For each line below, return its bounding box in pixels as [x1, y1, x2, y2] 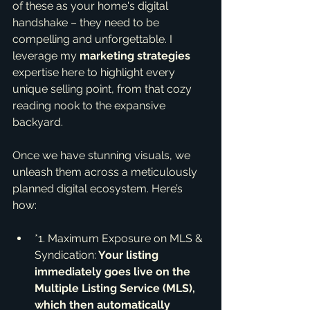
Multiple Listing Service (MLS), [35, 282, 198, 295]
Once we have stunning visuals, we [12, 149, 193, 162]
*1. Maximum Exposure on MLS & [35, 232, 206, 245]
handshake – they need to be [12, 16, 162, 29]
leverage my [12, 49, 80, 62]
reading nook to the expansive [12, 99, 168, 112]
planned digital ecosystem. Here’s [12, 182, 185, 195]
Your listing [96, 248, 161, 262]
